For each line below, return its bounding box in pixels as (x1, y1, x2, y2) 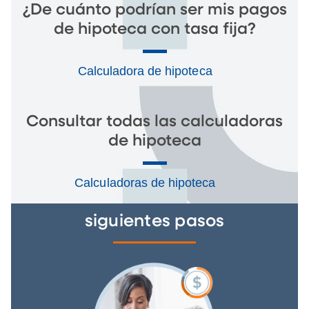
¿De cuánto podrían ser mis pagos (22, 1, 287, 18)
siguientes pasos (84, 212, 225, 230)
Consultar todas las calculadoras (26, 113, 283, 130)
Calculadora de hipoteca (77, 63, 216, 78)
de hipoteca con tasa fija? (53, 21, 256, 37)
